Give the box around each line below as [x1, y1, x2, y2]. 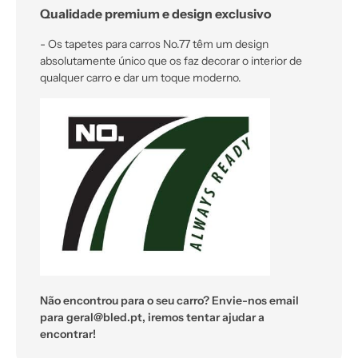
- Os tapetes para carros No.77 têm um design [40, 38, 268, 51]
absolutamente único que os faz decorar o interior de [40, 54, 302, 68]
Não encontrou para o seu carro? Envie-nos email [40, 294, 299, 308]
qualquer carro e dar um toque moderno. [40, 71, 241, 85]
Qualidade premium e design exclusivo [40, 6, 272, 22]
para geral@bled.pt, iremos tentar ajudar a [40, 311, 265, 324]
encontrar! [40, 328, 96, 341]
